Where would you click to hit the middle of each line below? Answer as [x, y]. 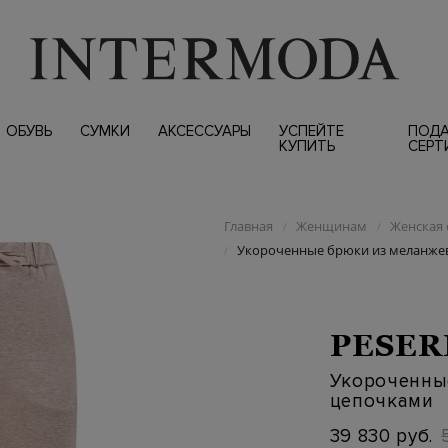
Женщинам [331, 226]
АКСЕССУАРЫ [204, 131]
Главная [248, 226]
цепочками [381, 401]
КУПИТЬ [306, 146]
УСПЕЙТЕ [311, 131]
